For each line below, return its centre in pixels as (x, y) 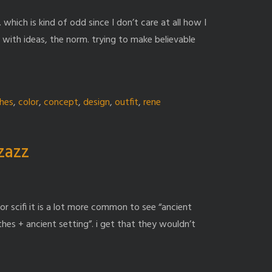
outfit (127, 102)
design (97, 102)
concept (61, 102)
